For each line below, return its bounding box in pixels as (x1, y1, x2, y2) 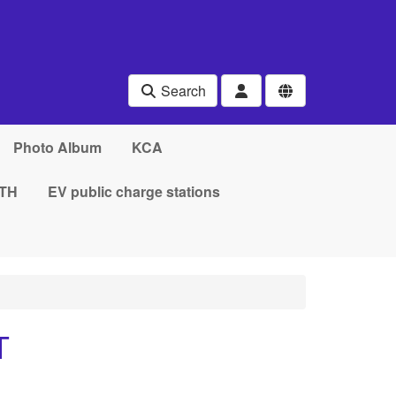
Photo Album (12, 136, 102, 157)
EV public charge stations (47, 180, 220, 202)
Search (157, 80, 206, 101)
